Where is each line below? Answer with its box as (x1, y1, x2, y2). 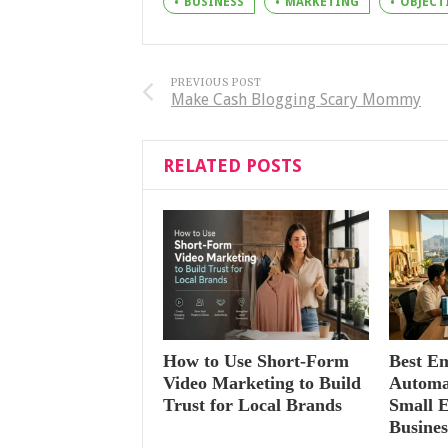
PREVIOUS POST (171, 76, 262, 89)
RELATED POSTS (163, 155, 302, 176)
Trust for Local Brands (163, 395, 342, 416)
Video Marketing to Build (163, 373, 361, 394)
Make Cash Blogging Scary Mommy (171, 90, 421, 109)
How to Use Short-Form (163, 351, 349, 372)
